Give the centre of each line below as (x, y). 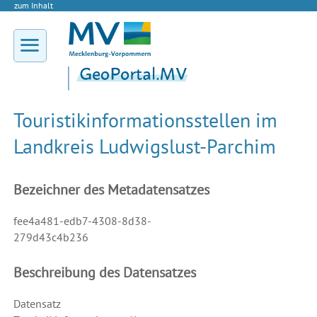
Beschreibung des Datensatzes (104, 273)
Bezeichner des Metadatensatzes (111, 190)
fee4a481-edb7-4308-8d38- (82, 221)
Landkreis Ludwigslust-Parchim (144, 146)
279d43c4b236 (51, 237)
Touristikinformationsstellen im (145, 120)
